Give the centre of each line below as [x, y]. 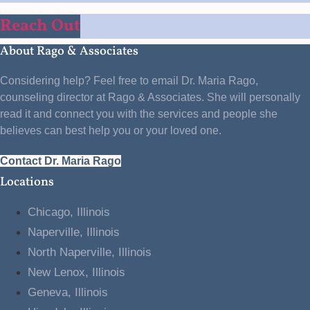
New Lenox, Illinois [76, 273]
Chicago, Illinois [69, 212]
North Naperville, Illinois [90, 253]
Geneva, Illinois [68, 293]
